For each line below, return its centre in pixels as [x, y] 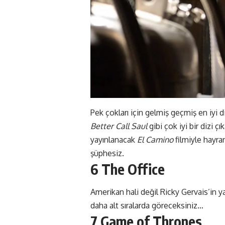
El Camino [155, 140]
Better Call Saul [119, 126]
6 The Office [128, 169]
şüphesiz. [107, 153]
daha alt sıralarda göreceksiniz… [147, 205]
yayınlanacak [114, 140]
